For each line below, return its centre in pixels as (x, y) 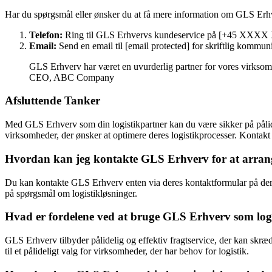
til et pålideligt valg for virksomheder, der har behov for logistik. (127, 251)
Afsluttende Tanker (53, 101)
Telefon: (46, 35)
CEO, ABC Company (72, 77)
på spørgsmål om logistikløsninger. (71, 193)
